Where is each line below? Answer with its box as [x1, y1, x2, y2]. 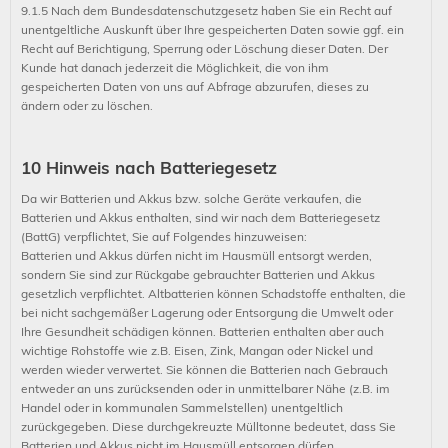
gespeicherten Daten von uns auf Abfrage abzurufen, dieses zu [21, 79, 369, 94]
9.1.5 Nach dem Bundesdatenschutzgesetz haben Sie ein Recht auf [21, 3, 392, 18]
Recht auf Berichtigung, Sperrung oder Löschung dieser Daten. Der [21, 41, 388, 56]
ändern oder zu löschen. [21, 98, 153, 113]
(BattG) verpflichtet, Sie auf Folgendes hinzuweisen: [21, 229, 307, 244]
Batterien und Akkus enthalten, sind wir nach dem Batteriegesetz [21, 210, 380, 225]
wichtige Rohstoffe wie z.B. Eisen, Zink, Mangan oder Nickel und [21, 343, 373, 358]
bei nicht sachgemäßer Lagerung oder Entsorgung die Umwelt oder [21, 305, 393, 320]
